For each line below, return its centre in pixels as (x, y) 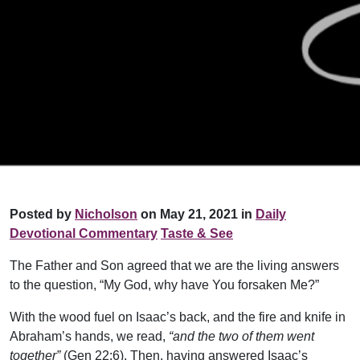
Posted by (42, 215)
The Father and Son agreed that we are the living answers (174, 266)
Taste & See (197, 234)
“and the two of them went (241, 337)
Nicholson (106, 215)
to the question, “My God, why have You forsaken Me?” (164, 285)
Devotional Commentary (84, 234)
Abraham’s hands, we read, (89, 337)
